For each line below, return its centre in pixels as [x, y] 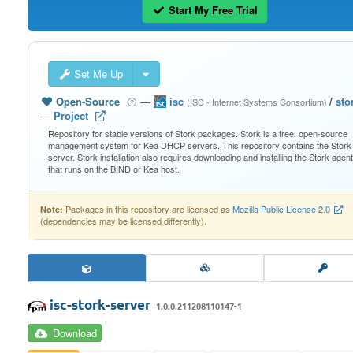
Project [71, 115]
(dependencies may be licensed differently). [123, 221]
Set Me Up [97, 74]
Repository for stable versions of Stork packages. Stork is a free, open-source [198, 133]
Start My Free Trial [211, 10]
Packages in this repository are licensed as [148, 209]
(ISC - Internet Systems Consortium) [258, 102]
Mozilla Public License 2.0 [281, 209]
